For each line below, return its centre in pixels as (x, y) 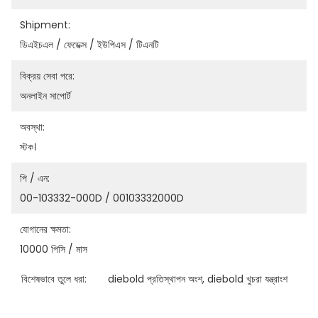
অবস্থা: (32, 127)
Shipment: (45, 25)
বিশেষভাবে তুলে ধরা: (54, 279)
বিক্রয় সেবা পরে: (47, 76)
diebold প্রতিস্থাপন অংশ (155, 279)
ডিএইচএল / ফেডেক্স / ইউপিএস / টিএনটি (89, 45)
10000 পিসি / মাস (54, 249)
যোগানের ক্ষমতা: (45, 229)
